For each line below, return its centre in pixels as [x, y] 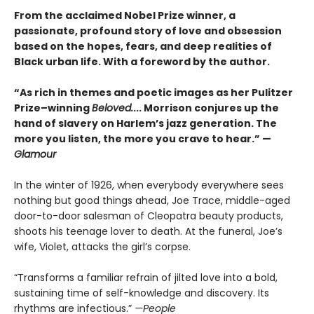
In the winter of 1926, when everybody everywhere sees [149, 185]
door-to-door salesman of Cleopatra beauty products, [149, 216]
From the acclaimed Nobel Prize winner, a [125, 15]
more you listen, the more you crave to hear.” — [143, 138]
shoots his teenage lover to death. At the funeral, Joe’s [148, 231]
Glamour [35, 154]
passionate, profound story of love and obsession [148, 30]
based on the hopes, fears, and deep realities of [143, 46]
